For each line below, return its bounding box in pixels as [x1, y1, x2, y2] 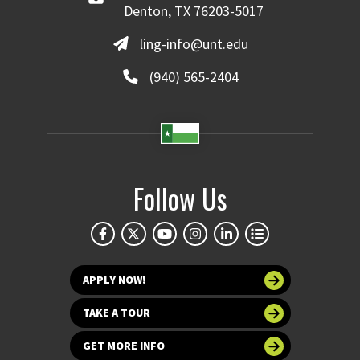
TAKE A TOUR [82, 305, 150, 321]
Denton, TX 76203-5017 [124, 2, 264, 21]
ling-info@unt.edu [139, 35, 248, 54]
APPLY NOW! [82, 272, 146, 288]
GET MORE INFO [82, 338, 165, 354]
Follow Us [133, 177, 227, 219]
